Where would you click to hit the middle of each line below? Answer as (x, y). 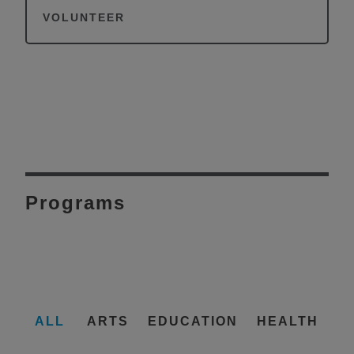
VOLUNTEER (84, 17)
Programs (75, 202)
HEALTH (288, 321)
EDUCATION (193, 321)
